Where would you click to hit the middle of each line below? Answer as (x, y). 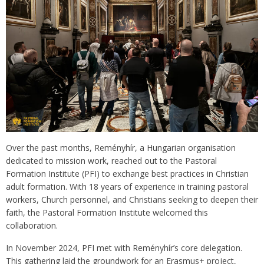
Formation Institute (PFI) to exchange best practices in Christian (127, 174)
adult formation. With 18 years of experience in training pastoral (127, 187)
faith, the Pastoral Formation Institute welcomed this (107, 212)
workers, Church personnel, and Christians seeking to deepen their (132, 199)
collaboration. (32, 225)
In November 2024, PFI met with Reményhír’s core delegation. (124, 248)
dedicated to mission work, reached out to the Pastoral (111, 161)
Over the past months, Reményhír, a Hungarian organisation (121, 148)
